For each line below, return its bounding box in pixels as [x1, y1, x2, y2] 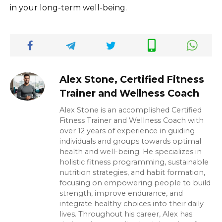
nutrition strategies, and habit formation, [59, 168, 205, 177]
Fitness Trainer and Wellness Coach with [59, 116, 204, 125]
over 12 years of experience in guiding [59, 126, 195, 136]
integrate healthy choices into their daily [59, 199, 204, 209]
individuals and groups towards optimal [59, 137, 201, 146]
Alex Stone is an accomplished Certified [59, 106, 202, 115]
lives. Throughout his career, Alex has [59, 210, 192, 219]
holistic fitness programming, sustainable [59, 158, 209, 167]
